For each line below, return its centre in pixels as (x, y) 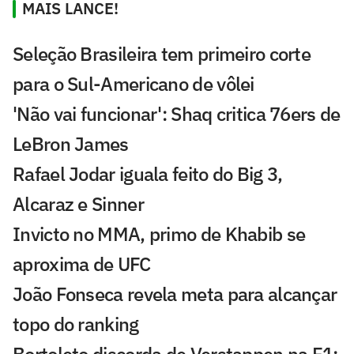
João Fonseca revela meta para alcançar (175, 294)
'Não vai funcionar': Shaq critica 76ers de (177, 113)
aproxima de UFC (82, 264)
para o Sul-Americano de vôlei (134, 83)
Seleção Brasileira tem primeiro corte (162, 53)
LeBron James (71, 143)
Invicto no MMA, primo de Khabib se (159, 233)
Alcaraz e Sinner (78, 203)
